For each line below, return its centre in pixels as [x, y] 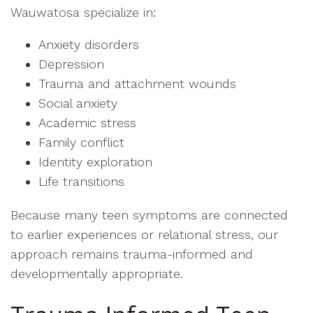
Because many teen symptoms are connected [149, 215]
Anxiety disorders [89, 44]
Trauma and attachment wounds [137, 83]
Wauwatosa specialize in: [83, 12]
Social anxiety [78, 103]
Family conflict [81, 142]
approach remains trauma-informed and [132, 254]
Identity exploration [95, 162]
